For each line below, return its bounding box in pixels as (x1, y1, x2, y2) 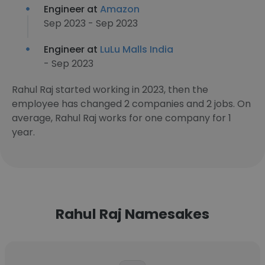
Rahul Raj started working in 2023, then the (12, 83, 208, 96)
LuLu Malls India (100, 43, 173, 56)
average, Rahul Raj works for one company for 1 (12, 111, 231, 125)
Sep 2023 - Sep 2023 (44, 17, 138, 30)
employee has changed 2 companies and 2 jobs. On (12, 97, 251, 111)
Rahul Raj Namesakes (56, 204, 209, 224)
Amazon (100, 2, 140, 16)
